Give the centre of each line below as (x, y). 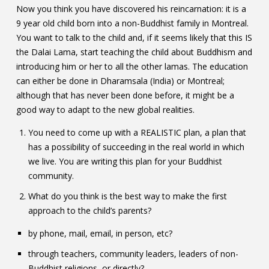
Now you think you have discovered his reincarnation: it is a (131, 8)
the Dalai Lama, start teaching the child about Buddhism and (134, 52)
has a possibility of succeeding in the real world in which (136, 147)
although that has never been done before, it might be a (125, 95)
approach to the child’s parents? (89, 210)
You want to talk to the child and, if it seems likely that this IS (134, 37)
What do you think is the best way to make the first (127, 196)
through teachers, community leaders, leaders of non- (133, 253)
